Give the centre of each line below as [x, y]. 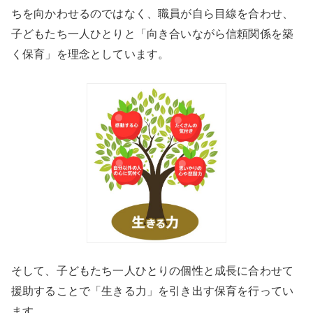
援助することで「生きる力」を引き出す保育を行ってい [153, 290]
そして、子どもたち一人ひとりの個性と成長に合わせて [153, 270]
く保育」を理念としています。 [90, 54]
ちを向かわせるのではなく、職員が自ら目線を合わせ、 [153, 14]
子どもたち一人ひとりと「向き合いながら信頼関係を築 [153, 34]
